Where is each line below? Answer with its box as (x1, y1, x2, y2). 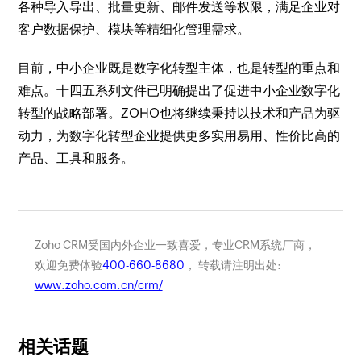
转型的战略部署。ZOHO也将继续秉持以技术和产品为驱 (18, 106, 341, 121)
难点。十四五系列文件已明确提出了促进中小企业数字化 (18, 83, 341, 98)
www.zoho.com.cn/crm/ (34, 279, 163, 292)
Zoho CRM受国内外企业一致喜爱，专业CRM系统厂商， (34, 239, 316, 251)
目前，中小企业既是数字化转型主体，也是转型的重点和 (18, 60, 341, 76)
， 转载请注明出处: (184, 259, 281, 272)
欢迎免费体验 (34, 259, 102, 272)
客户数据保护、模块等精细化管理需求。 (18, 22, 251, 37)
